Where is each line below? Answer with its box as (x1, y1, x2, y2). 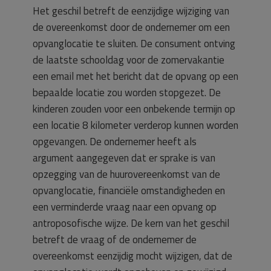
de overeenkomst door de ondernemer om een (33, 19, 230, 35)
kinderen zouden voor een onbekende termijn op (33, 101, 235, 117)
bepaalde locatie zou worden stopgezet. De (33, 85, 221, 100)
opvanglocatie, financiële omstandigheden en (33, 183, 225, 198)
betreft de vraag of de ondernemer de (33, 232, 197, 247)
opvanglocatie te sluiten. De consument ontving (33, 36, 235, 51)
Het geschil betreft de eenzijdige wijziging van (33, 3, 229, 19)
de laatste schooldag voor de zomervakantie (33, 52, 224, 68)
